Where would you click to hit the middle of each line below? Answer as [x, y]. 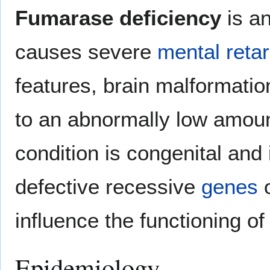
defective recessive [108, 187]
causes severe [86, 52]
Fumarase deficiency [118, 18]
